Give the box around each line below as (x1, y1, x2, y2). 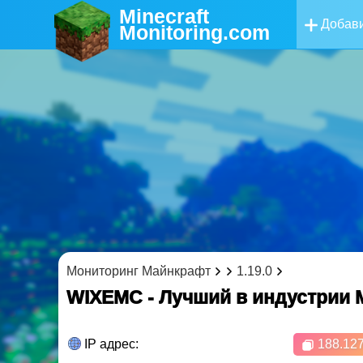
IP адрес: (81, 337, 139, 351)
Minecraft (119, 5, 210, 28)
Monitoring (119, 21, 224, 44)
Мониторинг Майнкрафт (66, 264, 211, 278)
